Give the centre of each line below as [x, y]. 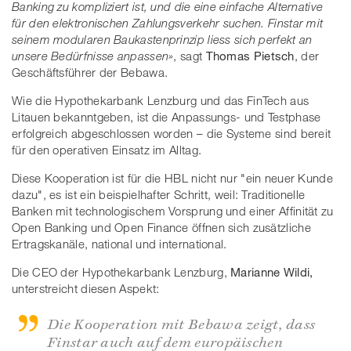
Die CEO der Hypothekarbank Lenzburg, [121, 271]
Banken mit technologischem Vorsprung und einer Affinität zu [173, 210]
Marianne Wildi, [272, 271]
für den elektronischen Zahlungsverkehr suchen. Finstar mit [168, 22]
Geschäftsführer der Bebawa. [90, 72]
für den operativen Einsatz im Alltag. [107, 149]
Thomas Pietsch [250, 55]
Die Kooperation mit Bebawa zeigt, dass [181, 323]
